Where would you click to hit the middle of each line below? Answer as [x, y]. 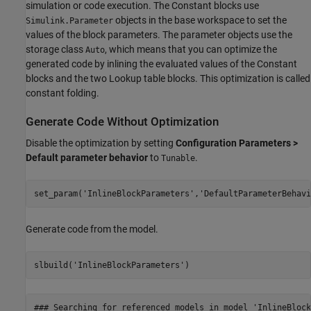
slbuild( [53, 265]
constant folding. [62, 93]
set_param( [58, 193]
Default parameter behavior [87, 158]
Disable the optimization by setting [101, 143]
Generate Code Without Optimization [122, 122]
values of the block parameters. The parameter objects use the [159, 35]
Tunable [178, 159]
